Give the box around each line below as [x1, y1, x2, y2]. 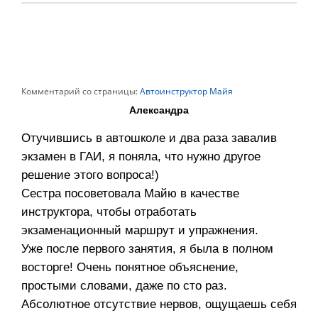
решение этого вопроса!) [21, 168, 159, 182]
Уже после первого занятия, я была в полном [21, 242, 273, 256]
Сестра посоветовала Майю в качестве [21, 187, 239, 201]
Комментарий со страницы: [21, 85, 138, 98]
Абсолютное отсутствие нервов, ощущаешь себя [21, 297, 297, 312]
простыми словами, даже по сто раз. [21, 279, 227, 293]
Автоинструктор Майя [138, 85, 233, 98]
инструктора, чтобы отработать [21, 205, 197, 219]
